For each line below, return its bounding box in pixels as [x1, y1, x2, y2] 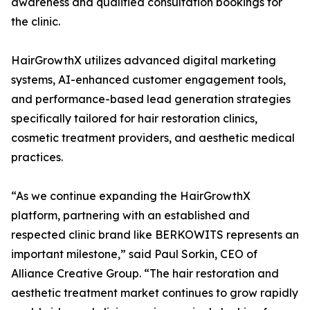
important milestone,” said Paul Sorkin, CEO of [11, 247, 257, 262]
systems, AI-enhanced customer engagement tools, [11, 73, 286, 87]
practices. [11, 150, 63, 165]
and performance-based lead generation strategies [11, 92, 291, 107]
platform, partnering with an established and [11, 208, 250, 223]
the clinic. [11, 15, 60, 29]
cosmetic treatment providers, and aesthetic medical [11, 131, 295, 145]
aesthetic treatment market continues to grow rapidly [11, 286, 298, 300]
